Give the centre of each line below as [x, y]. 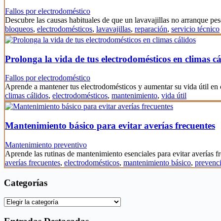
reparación [151, 29]
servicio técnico [195, 29]
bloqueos [19, 29]
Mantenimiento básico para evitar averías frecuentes [110, 126]
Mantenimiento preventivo [46, 145]
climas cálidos [27, 96]
